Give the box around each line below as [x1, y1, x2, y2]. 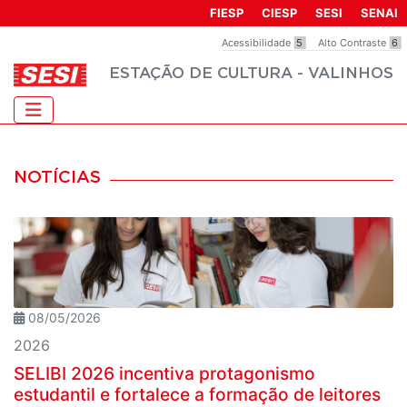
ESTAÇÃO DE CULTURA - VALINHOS [109, 65, 393, 81]
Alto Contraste [318, 36, 390, 49]
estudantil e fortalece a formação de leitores [14, 383, 381, 405]
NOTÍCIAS [14, 169, 101, 186]
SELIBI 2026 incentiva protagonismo [14, 362, 315, 384]
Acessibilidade [222, 36, 294, 49]
